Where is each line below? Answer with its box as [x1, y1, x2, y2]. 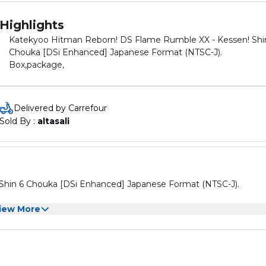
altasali [37, 116, 69, 126]
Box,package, [9, 59, 64, 70]
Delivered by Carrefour [14, 103, 107, 113]
